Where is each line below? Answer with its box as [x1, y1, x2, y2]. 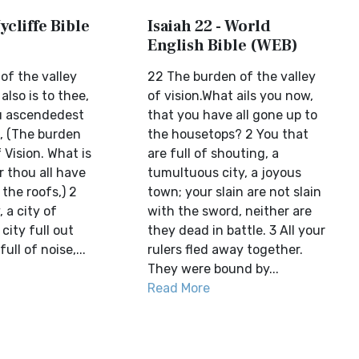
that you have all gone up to [147, 107, 318, 123]
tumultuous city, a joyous [147, 165, 302, 180]
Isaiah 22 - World [147, 16, 272, 37]
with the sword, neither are [147, 204, 313, 219]
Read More [147, 280, 211, 296]
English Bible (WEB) [147, 35, 299, 56]
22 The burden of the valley [147, 69, 317, 84]
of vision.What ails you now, [147, 88, 314, 103]
